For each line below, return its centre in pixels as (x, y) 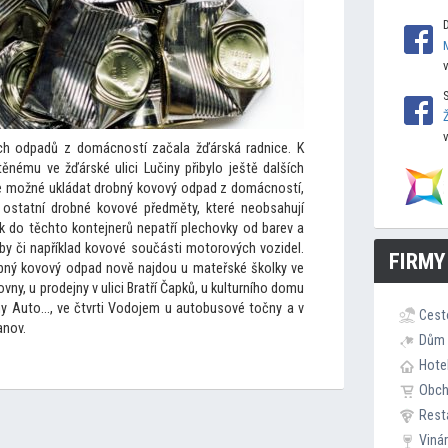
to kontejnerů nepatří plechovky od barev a (179, 228)
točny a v (276, 308)
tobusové (220, 308)
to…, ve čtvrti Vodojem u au (109, 308)
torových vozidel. (254, 248)
